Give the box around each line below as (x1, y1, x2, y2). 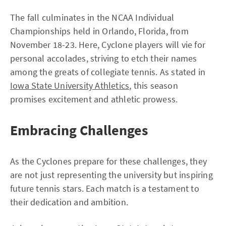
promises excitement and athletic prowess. (10, 93, 178, 105)
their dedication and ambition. (10, 196, 128, 208)
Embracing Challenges (10, 121, 148, 139)
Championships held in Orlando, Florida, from (10, 25, 189, 37)
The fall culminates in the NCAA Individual (10, 12, 175, 23)
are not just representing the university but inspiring (10, 169, 213, 181)
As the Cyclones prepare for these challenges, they (10, 155, 207, 167)
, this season (129, 80, 178, 91)
